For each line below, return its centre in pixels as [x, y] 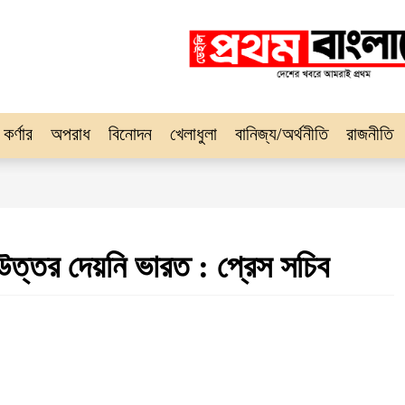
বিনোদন [130, 134]
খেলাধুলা [193, 134]
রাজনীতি [370, 134]
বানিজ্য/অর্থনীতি [282, 134]
